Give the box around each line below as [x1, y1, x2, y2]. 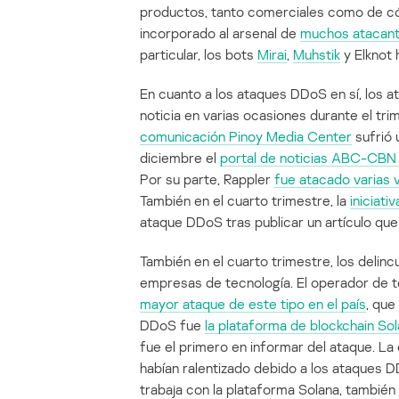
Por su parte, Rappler [140, 170, 274, 189]
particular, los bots [140, 45, 257, 64]
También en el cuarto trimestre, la [140, 191, 350, 210]
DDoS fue [140, 316, 205, 335]
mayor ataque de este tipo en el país [140, 295, 366, 313]
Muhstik [293, 45, 340, 64]
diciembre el [140, 149, 220, 167]
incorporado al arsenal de [140, 24, 300, 43]
